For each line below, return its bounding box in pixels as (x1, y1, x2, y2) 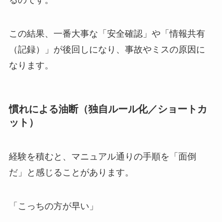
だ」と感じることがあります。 (8, 167, 134, 178)
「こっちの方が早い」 (8, 201, 98, 212)
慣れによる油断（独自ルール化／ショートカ (8, 104, 207, 115)
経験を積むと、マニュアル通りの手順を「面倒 (8, 152, 196, 162)
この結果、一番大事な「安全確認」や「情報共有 (8, 28, 205, 39)
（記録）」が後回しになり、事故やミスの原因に (8, 44, 205, 55)
